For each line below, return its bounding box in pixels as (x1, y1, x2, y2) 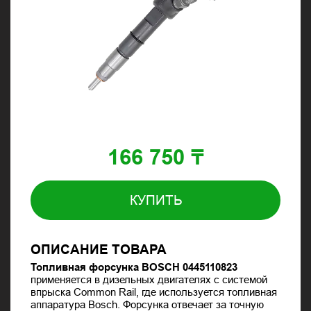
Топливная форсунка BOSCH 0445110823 (31, 260, 238, 273)
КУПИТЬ (129, 192, 182, 208)
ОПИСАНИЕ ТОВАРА (31, 242, 167, 258)
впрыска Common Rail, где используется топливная (31, 285, 278, 298)
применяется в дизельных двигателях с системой (31, 273, 268, 285)
